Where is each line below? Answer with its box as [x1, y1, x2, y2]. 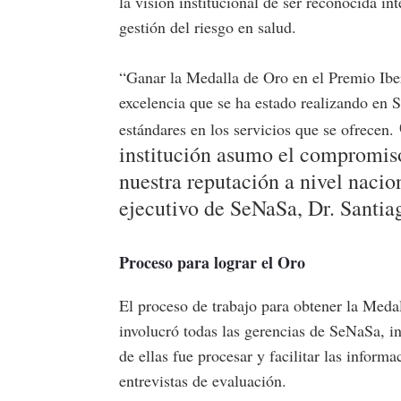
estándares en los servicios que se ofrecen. [119, 117, 399, 140]
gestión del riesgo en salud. [119, 15, 296, 38]
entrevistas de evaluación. [119, 369, 286, 391]
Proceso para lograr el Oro [119, 250, 305, 274]
